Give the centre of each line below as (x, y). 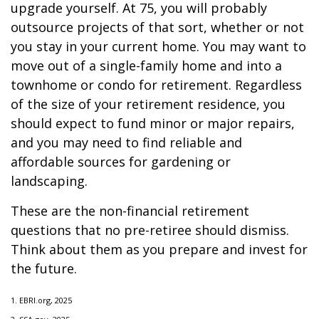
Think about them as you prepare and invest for (159, 249)
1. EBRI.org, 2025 (41, 300)
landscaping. (49, 181)
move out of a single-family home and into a (146, 66)
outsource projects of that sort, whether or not (157, 27)
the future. (44, 268)
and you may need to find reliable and (126, 142)
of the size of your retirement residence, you (148, 104)
